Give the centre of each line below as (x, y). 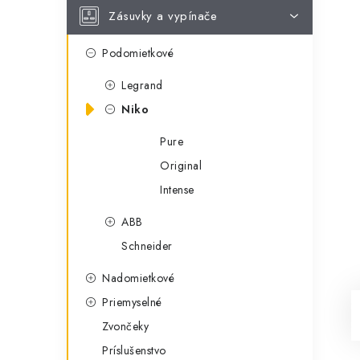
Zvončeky (125, 326)
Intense (177, 190)
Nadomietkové (138, 278)
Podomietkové (138, 53)
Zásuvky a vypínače (163, 16)
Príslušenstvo (134, 350)
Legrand (142, 85)
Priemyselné (132, 302)
